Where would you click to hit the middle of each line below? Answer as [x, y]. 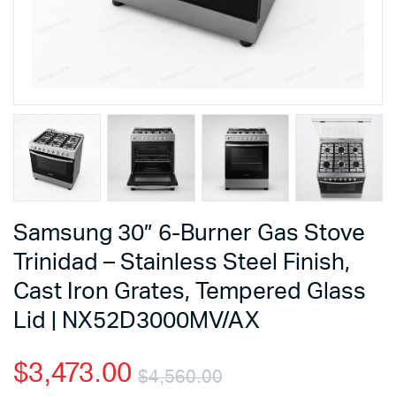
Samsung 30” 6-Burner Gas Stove [189, 234]
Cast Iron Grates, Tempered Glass [190, 292]
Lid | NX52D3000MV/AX [137, 321]
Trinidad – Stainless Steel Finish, [182, 263]
